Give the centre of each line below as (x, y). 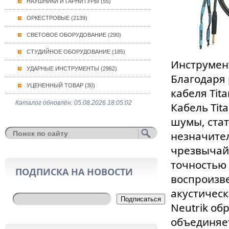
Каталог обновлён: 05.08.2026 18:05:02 (73, 103)
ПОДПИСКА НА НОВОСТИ (74, 172)
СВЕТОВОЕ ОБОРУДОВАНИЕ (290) (74, 35)
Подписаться (141, 199)
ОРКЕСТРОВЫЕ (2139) (57, 18)
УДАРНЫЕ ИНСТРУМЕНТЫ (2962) (72, 68)
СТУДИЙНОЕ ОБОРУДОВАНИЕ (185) (76, 52)
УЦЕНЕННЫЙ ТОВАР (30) (61, 85)
